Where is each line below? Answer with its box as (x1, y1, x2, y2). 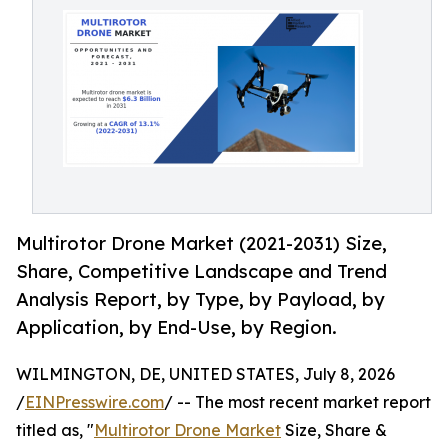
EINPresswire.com (25, 392, 164, 413)
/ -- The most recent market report (164, 392, 431, 413)
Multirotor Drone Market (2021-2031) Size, (16, 232, 387, 255)
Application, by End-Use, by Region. (16, 316, 337, 339)
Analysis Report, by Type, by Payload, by (16, 288, 385, 311)
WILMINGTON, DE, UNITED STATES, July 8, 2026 (16, 364, 395, 385)
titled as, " (16, 420, 94, 441)
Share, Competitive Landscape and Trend (16, 260, 387, 283)
